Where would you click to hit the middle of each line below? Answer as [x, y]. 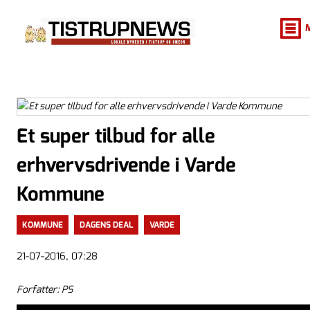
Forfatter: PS [45, 289]
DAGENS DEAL [106, 225]
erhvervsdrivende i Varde [126, 165]
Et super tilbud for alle [116, 136]
